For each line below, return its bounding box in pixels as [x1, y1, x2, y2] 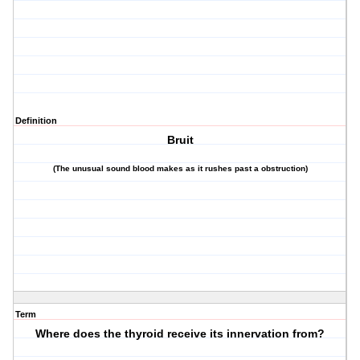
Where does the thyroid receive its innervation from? [35, 327, 325, 341]
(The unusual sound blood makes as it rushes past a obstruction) [52, 164, 308, 174]
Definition [15, 116, 57, 126]
